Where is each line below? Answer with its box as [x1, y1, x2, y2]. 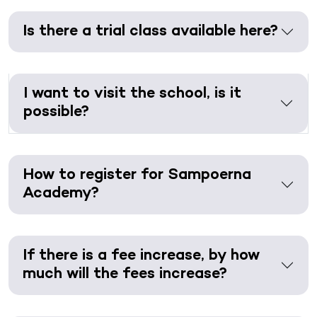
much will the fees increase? [23, 266, 227, 282]
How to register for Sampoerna [23, 167, 251, 183]
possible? [23, 104, 89, 120]
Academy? [23, 185, 99, 202]
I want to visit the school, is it [23, 86, 241, 102]
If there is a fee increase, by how [23, 248, 260, 264]
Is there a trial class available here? [23, 23, 278, 40]
